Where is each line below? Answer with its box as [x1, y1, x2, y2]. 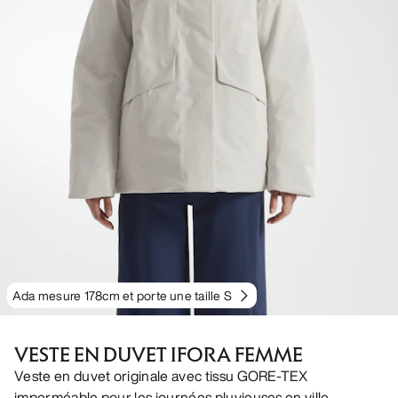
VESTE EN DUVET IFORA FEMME [14, 342, 303, 368]
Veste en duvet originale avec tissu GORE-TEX [14, 365, 308, 387]
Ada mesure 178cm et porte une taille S [12, 286, 233, 306]
